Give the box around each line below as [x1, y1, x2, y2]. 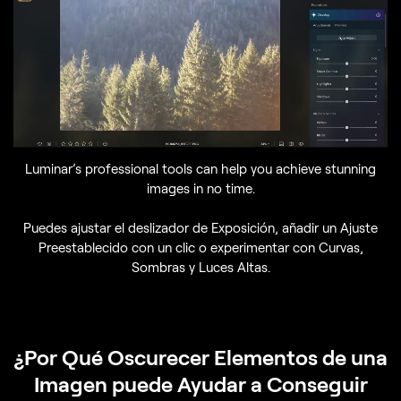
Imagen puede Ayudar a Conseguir [33, 371, 368, 397]
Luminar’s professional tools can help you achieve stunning [25, 160, 376, 177]
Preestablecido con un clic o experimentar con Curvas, [38, 239, 363, 256]
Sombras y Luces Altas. [131, 259, 270, 276]
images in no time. [146, 180, 255, 197]
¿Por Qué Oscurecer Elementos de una [13, 344, 388, 371]
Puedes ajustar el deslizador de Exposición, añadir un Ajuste [23, 219, 378, 236]
